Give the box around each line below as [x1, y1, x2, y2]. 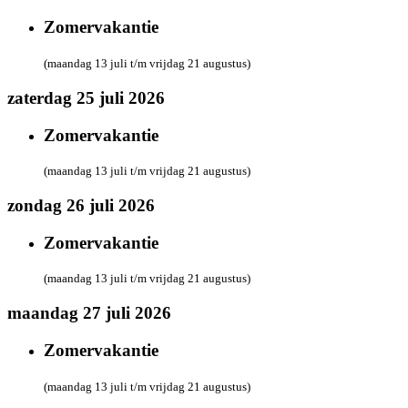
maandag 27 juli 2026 [7, 303, 171, 323]
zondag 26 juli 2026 [7, 196, 155, 215]
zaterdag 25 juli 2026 [7, 87, 165, 107]
